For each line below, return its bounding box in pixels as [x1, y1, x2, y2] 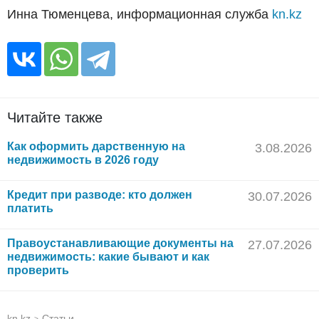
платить [7, 202, 53, 215]
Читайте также [7, 110, 103, 126]
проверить [7, 264, 69, 277]
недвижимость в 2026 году [7, 154, 159, 167]
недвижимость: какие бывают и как [7, 251, 209, 263]
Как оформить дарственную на [7, 140, 185, 153]
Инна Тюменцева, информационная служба [7, 7, 272, 22]
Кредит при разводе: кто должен [7, 189, 192, 202]
